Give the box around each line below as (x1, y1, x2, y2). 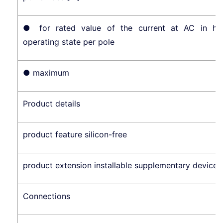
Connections (23, 191, 70, 201)
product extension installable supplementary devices (23, 160, 222, 170)
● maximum (23, 67, 69, 78)
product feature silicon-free (23, 129, 127, 139)
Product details (23, 98, 80, 109)
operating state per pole (23, 36, 114, 47)
